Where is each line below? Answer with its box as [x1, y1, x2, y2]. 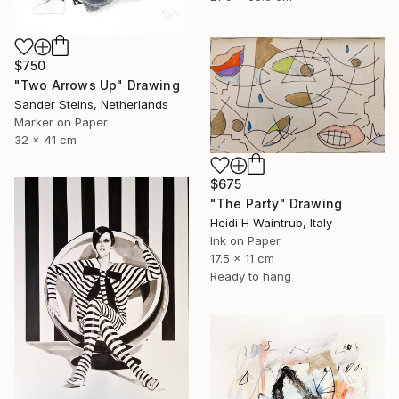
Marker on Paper [14, 114, 108, 129]
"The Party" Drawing [210, 195, 343, 211]
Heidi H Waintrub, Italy [210, 215, 332, 230]
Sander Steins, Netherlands [14, 96, 168, 111]
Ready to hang [210, 268, 291, 283]
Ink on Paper [210, 232, 281, 248]
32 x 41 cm [14, 132, 77, 147]
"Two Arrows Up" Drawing [14, 77, 180, 93]
